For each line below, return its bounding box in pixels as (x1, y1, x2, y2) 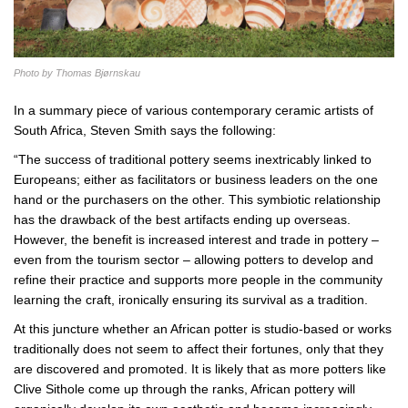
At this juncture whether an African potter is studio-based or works (14, 321, 392, 337)
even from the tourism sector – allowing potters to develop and (14, 252, 373, 268)
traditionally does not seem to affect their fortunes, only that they (14, 342, 383, 357)
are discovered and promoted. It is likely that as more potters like (14, 362, 386, 377)
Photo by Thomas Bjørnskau (14, 67, 140, 79)
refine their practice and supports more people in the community (14, 272, 382, 288)
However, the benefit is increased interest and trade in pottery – (14, 232, 379, 248)
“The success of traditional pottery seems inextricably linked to (14, 152, 372, 168)
